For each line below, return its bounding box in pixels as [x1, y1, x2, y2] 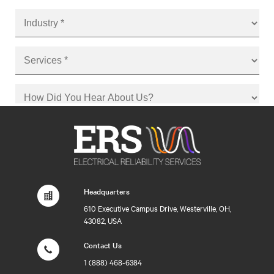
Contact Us [84, 239, 122, 250]
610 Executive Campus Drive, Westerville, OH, [84, 202, 231, 213]
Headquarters [84, 185, 130, 196]
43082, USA [84, 215, 122, 226]
